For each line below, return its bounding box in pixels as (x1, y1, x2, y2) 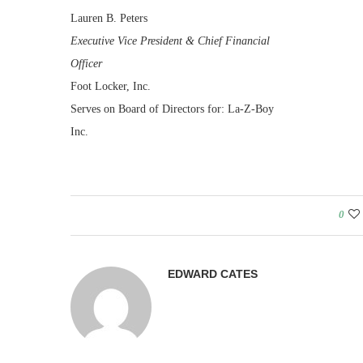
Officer (70, 58, 102, 70)
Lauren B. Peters (70, 12, 147, 24)
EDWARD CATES (168, 267, 258, 280)
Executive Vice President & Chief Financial (70, 35, 270, 47)
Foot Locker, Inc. (70, 80, 151, 92)
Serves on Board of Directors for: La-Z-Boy (70, 103, 274, 115)
